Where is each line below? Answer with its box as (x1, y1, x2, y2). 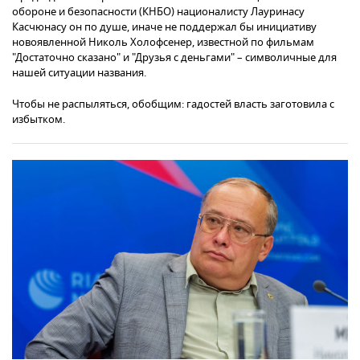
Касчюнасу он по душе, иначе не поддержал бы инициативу (12, 19, 317, 35)
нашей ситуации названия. (12, 65, 146, 81)
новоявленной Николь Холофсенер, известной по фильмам (12, 35, 314, 51)
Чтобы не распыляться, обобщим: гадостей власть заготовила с (12, 96, 334, 112)
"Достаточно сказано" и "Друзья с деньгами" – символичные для (12, 50, 337, 66)
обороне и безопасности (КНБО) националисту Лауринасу (12, 4, 305, 20)
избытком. (12, 112, 65, 128)
